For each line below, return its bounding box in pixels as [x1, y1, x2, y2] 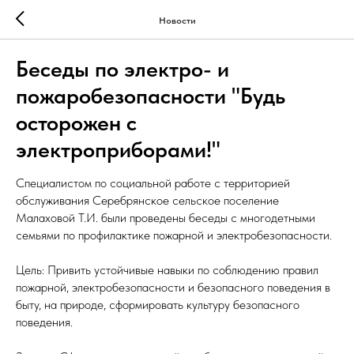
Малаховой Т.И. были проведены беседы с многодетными [16, 210, 315, 225]
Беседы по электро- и [16, 55, 229, 82]
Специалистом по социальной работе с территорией [16, 175, 290, 190]
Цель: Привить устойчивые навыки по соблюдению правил [16, 262, 318, 277]
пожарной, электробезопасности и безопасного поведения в [16, 280, 330, 295]
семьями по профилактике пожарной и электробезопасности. [16, 228, 332, 243]
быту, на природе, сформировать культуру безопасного [16, 297, 299, 312]
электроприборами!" [16, 136, 220, 163]
